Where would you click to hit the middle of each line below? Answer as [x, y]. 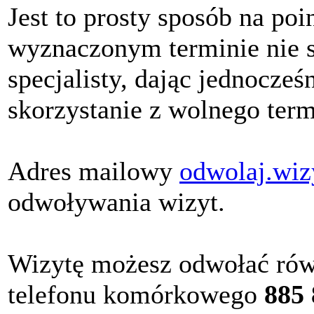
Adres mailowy [94, 171]
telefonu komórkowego [136, 294]
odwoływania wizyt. [116, 202]
